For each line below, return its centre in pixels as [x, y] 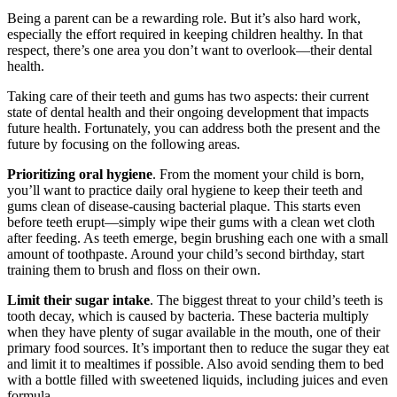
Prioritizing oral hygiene [80, 174]
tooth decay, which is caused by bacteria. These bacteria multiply [188, 316]
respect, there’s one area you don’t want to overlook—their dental [190, 50]
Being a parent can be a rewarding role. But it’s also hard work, [184, 18]
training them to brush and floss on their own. [134, 270]
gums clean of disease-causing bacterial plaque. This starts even [184, 206]
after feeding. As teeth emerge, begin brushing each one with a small [198, 238]
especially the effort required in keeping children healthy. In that [185, 34]
